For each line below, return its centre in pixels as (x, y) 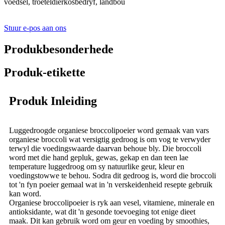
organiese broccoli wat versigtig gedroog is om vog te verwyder (110, 140)
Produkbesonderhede (59, 49)
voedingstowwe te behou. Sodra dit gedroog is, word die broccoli (113, 176)
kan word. (25, 194)
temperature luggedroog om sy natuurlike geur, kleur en (97, 167)
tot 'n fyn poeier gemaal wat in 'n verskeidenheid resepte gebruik (111, 185)
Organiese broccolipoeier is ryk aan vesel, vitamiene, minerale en (112, 203)
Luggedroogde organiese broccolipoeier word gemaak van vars (109, 131)
